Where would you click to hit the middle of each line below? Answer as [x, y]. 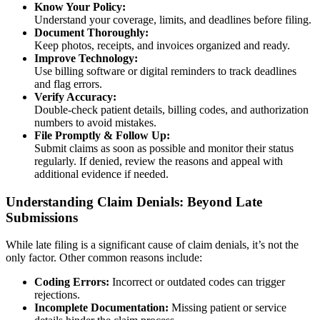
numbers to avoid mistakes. [95, 122]
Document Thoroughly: [91, 32]
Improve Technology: [86, 58]
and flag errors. [68, 84]
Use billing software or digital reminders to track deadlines [165, 71]
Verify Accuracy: [75, 97]
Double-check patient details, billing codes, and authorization [171, 110]
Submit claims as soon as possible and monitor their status [164, 148]
